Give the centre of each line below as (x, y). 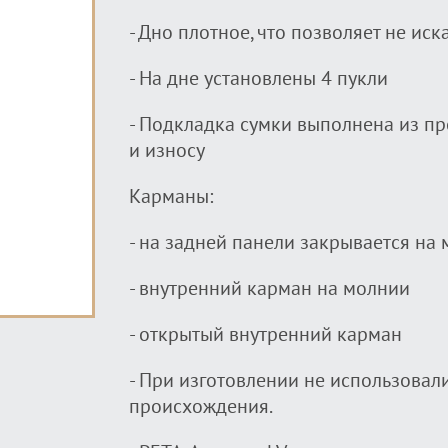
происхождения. (201, 407)
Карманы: (171, 197)
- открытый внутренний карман (265, 335)
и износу (167, 151)
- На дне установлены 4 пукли (258, 79)
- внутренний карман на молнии (269, 289)
